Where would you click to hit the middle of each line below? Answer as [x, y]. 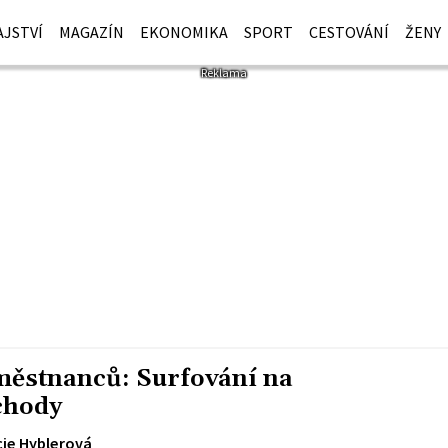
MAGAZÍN [92, 32]
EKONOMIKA [184, 32]
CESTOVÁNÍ [349, 32]
